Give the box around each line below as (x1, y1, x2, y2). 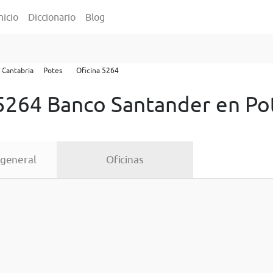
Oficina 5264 (76, 66, 119, 75)
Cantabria (2, 66, 34, 75)
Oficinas (105, 154, 144, 166)
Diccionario (28, 12, 76, 23)
